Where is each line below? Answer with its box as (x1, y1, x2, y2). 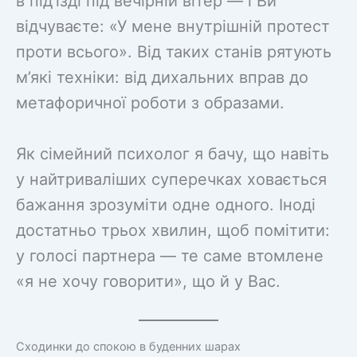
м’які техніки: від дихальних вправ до (16, 67, 308, 87)
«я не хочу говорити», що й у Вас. (16, 271, 280, 291)
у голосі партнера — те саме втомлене (16, 245, 324, 265)
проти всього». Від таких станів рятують (16, 41, 331, 61)
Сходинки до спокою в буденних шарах (16, 339, 241, 354)
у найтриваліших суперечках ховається (16, 169, 327, 189)
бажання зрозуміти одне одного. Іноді (16, 194, 316, 214)
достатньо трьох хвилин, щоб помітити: (16, 220, 330, 240)
